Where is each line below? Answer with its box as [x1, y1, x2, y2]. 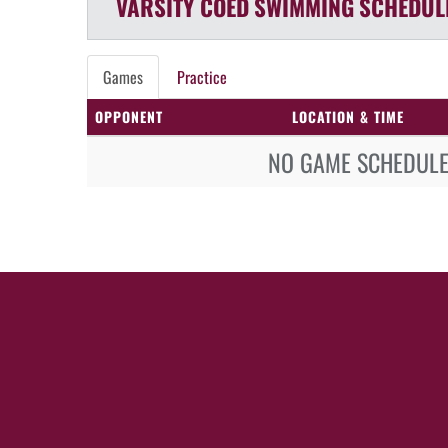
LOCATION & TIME [292, 106, 404, 127]
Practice [177, 65, 227, 89]
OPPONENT [95, 106, 163, 127]
